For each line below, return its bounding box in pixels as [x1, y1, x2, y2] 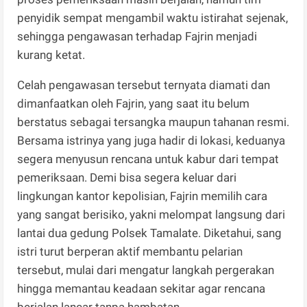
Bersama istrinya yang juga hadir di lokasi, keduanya [17, 133, 286, 147]
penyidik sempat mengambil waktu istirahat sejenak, [17, 10, 288, 25]
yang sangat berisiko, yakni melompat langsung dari [17, 207, 286, 221]
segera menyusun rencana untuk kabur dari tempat [17, 151, 280, 166]
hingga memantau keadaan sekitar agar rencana [17, 281, 266, 295]
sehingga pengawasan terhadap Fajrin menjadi [17, 29, 258, 43]
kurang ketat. [17, 47, 86, 62]
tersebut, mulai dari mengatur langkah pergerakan [17, 262, 275, 277]
